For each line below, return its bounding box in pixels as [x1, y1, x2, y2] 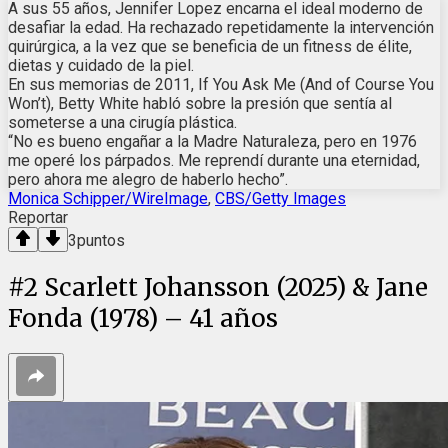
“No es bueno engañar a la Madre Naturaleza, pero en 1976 [8, 131, 417, 151]
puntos [77, 230, 125, 250]
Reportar [8, 207, 68, 227]
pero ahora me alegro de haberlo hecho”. [8, 169, 288, 189]
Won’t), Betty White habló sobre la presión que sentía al [8, 93, 392, 113]
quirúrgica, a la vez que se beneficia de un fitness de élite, [8, 36, 412, 56]
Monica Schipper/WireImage [8, 188, 208, 208]
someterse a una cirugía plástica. [8, 112, 237, 132]
